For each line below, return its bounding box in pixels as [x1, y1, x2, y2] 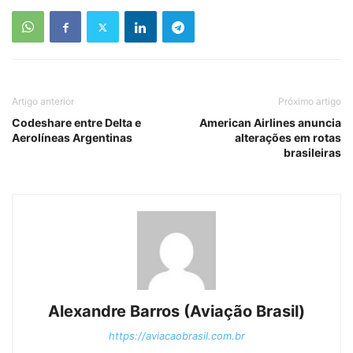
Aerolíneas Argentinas [12, 131, 132, 145]
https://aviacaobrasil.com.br [108, 329, 245, 343]
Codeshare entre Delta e [12, 116, 141, 130]
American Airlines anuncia [199, 116, 341, 130]
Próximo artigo [278, 95, 341, 108]
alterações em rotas [235, 131, 341, 145]
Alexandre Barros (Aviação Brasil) [48, 302, 305, 321]
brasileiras [284, 146, 341, 160]
